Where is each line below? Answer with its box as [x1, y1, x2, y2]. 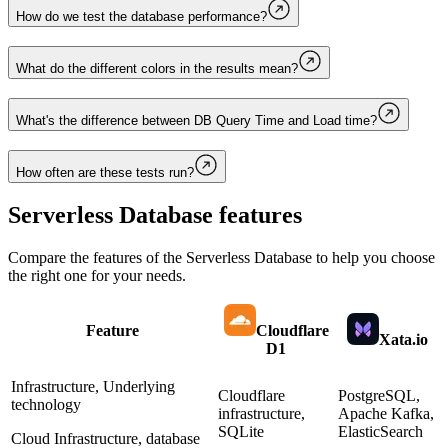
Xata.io [379, 331, 428, 349]
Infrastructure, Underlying [11, 378, 175, 396]
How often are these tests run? [16, 164, 194, 180]
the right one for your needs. [8, 267, 186, 285]
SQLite [218, 423, 264, 441]
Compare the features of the [8, 249, 186, 267]
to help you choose [312, 249, 435, 267]
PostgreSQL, [338, 387, 420, 405]
